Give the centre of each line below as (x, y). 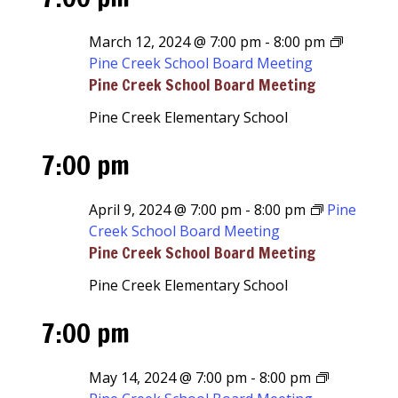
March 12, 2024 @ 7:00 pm (175, 42)
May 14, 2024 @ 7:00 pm (168, 378)
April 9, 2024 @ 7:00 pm (166, 210)
